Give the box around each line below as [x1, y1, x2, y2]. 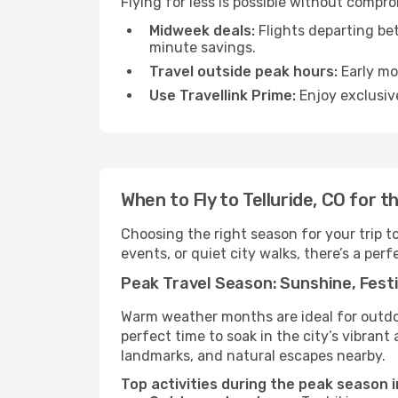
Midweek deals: [149, 22, 255, 39]
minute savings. [149, 39, 256, 56]
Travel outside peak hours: [149, 63, 338, 80]
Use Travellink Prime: [149, 87, 296, 104]
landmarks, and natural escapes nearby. [121, 347, 386, 364]
